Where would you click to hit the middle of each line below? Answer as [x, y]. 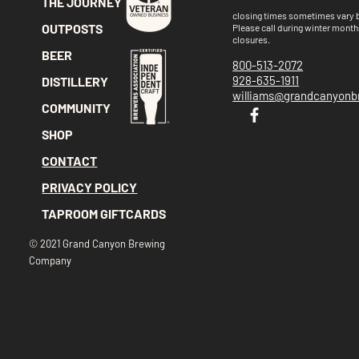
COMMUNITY [77, 108]
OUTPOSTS [73, 28]
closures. [252, 39]
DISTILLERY [75, 81]
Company [50, 260]
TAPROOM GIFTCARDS [104, 214]
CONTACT [70, 161]
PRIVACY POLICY [90, 187]
